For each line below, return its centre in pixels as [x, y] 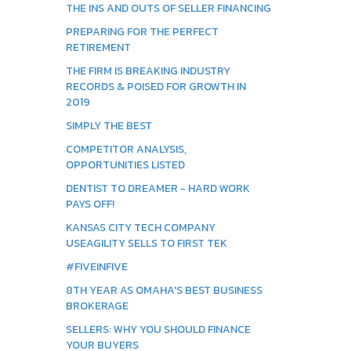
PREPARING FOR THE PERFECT [142, 32]
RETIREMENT [98, 47]
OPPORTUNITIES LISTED [125, 165]
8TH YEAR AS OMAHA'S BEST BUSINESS [164, 290]
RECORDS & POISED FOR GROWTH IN [156, 87]
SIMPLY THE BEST [109, 126]
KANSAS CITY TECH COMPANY [140, 228]
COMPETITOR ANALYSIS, [126, 149]
